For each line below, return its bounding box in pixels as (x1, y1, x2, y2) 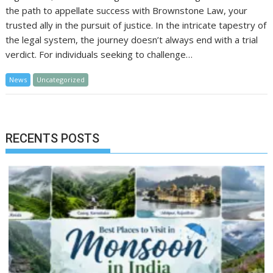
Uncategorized (37, 74, 85, 84)
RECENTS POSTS (5, 131, 100, 146)
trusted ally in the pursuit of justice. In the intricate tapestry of (5, 18, 267, 31)
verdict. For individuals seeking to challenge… (5, 48, 193, 60)
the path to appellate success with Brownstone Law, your (5, 4, 248, 16)
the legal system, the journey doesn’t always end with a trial (5, 33, 258, 46)
